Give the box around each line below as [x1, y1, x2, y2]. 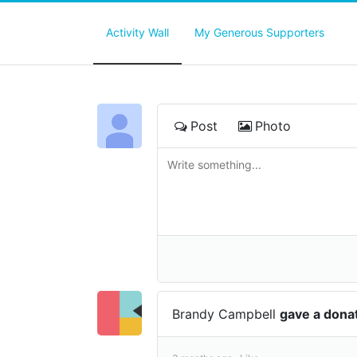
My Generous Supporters [194, 25, 324, 39]
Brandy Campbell [172, 305, 280, 322]
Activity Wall [106, 25, 169, 39]
